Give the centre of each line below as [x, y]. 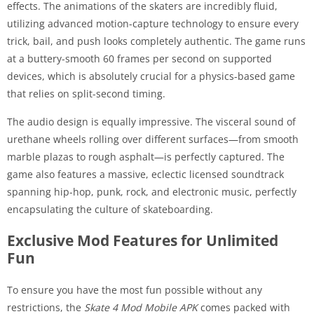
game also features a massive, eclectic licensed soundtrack [145, 174]
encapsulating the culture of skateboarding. [110, 209]
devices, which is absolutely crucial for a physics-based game [151, 76]
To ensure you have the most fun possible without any [135, 289]
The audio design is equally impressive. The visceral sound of [151, 121]
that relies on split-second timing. [86, 93]
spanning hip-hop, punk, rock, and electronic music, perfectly [152, 191]
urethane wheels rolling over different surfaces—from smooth [153, 139]
